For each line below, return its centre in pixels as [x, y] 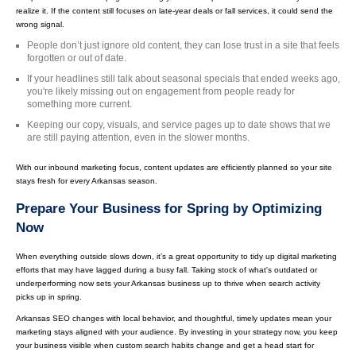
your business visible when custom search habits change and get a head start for [165, 346]
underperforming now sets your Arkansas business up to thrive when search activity [168, 283]
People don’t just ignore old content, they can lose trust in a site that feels [183, 45]
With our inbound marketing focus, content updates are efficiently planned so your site [174, 167]
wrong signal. [40, 24]
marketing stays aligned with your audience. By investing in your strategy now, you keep [177, 332]
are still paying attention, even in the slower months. [138, 137]
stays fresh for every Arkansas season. [87, 180]
